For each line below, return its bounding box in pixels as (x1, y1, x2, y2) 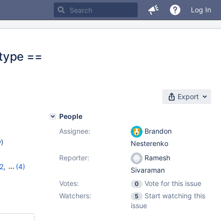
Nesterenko (131, 139, 168, 148)
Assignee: (59, 127, 90, 135)
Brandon (143, 127, 172, 135)
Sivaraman (131, 166, 165, 175)
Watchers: (59, 191, 91, 200)
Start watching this (145, 191, 205, 200)
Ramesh (143, 153, 170, 162)
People (59, 112, 82, 120)
